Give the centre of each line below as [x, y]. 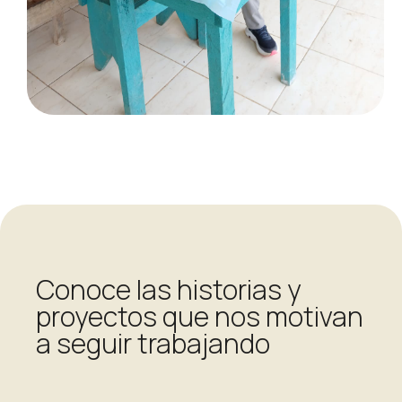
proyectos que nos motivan [200, 317]
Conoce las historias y [169, 290]
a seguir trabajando [153, 344]
